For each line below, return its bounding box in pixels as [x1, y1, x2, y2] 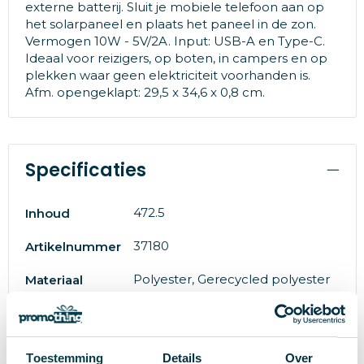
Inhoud [24, 205, 70, 221]
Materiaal [24, 271, 83, 288]
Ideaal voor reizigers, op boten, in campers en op [24, 50, 327, 66]
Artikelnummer [24, 238, 121, 254]
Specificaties [24, 157, 146, 183]
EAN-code [24, 338, 88, 354]
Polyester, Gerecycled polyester [132, 271, 330, 287]
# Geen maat [132, 304, 214, 320]
